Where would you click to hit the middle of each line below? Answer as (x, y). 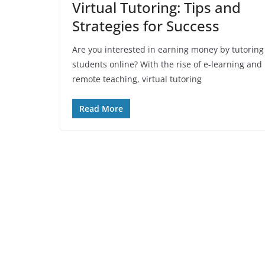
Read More (101, 109)
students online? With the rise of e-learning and (167, 64)
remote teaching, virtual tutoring (137, 79)
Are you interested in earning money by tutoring (168, 49)
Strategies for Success (146, 26)
